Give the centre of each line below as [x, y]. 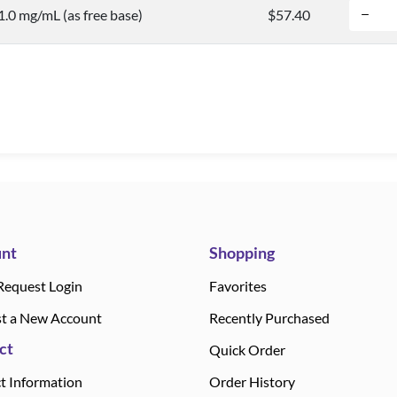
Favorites [238, 286]
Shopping [242, 253]
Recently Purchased [269, 318]
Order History [252, 381]
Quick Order [247, 350]
